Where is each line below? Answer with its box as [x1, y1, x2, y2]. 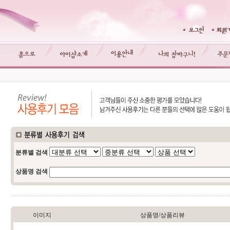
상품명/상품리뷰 [140, 212, 185, 219]
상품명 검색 [15, 168, 48, 176]
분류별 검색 [15, 149, 48, 156]
